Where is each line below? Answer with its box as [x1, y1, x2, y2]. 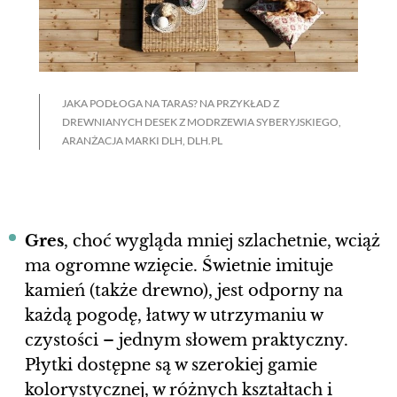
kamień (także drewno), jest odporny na [25, 281, 343, 301]
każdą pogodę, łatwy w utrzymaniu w [25, 306, 323, 326]
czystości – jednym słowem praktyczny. [25, 331, 348, 351]
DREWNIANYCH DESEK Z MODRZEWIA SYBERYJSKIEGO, [62, 115, 341, 129]
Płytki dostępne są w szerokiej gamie [25, 355, 317, 376]
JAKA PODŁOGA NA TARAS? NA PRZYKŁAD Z [62, 97, 279, 111]
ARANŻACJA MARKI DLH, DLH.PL [62, 134, 222, 148]
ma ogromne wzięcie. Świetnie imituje [25, 256, 333, 276]
